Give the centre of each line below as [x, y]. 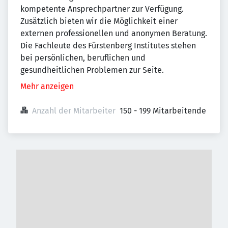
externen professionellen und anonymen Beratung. [114, 33]
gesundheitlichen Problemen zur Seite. [92, 70]
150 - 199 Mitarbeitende [163, 111]
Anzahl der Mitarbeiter [74, 111]
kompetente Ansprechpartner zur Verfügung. [102, 9]
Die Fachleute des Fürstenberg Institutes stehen [108, 46]
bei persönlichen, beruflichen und [83, 58]
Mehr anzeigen [47, 86]
